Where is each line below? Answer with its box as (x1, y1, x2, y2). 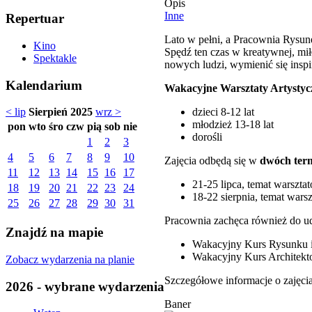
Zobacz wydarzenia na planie (6, 253, 134, 265)
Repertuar (6, 11, 64, 26)
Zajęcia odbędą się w (164, 154, 260, 166)
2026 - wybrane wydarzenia (6, 279, 164, 294)
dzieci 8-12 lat (192, 105, 254, 118)
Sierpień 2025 (29, 106, 93, 118)
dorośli (192, 130, 222, 143)
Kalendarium (6, 77, 82, 93)
